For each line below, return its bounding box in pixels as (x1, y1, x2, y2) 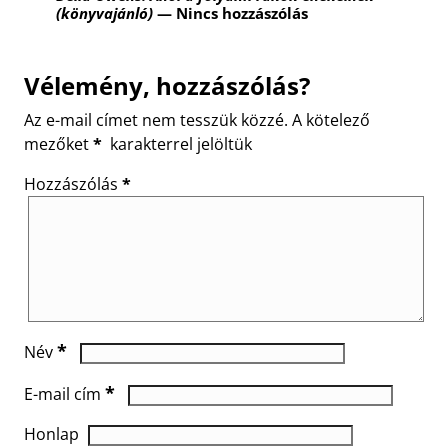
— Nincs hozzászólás (153, 2, 309, 24)
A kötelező (292, 108, 371, 131)
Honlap (24, 422, 80, 445)
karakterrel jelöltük (106, 132, 253, 155)
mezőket (24, 132, 94, 155)
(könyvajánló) (56, 2, 154, 24)
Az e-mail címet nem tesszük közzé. (24, 108, 289, 131)
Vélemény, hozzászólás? (24, 68, 311, 102)
